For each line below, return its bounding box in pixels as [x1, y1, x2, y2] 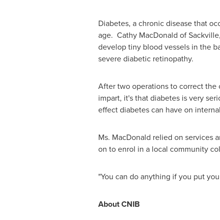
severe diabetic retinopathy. [98, 53, 193, 64]
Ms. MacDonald [98, 132, 151, 143]
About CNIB [98, 198, 140, 210]
